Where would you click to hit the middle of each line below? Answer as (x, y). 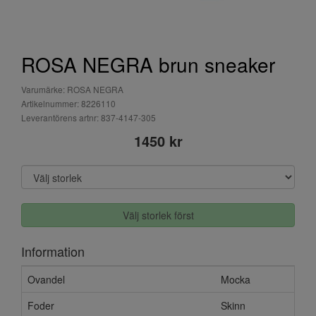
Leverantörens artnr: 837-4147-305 (89, 117)
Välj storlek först (158, 215)
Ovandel (46, 279)
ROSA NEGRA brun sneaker (148, 64)
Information (53, 251)
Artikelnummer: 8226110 (68, 103)
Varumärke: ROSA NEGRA (72, 89)
